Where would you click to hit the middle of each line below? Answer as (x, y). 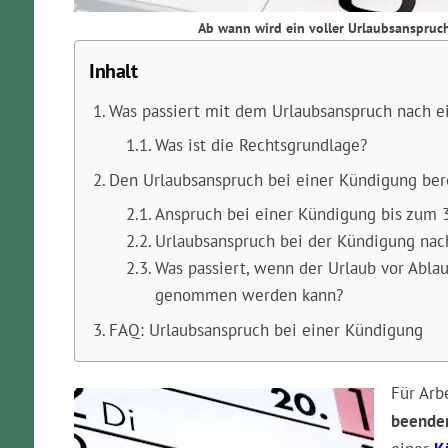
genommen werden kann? (248, 295)
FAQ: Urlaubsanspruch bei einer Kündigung (265, 329)
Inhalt (113, 70)
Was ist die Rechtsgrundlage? (260, 145)
